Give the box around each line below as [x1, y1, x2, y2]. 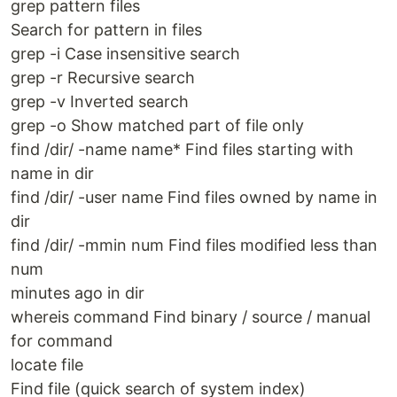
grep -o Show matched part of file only [11, 116, 304, 136]
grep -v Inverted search [11, 92, 189, 112]
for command [11, 331, 113, 351]
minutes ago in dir [11, 284, 144, 303]
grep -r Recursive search [11, 68, 195, 88]
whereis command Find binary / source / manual [11, 307, 370, 327]
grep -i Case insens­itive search [11, 44, 240, 64]
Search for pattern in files [11, 20, 202, 40]
